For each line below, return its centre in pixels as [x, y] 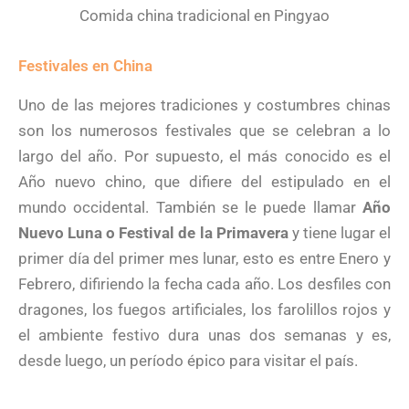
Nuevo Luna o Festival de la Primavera [153, 233]
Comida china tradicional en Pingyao [204, 15]
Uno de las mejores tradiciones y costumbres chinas [204, 105]
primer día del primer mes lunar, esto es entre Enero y [204, 259]
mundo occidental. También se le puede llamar [190, 208]
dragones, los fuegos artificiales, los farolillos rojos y [204, 310]
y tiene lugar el [340, 233]
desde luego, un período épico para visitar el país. [188, 361]
